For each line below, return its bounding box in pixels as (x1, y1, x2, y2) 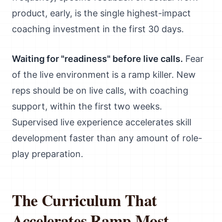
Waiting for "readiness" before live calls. (12, 54, 183, 64)
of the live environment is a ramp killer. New (12, 69, 196, 80)
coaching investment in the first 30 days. (12, 24, 184, 34)
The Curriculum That (12, 188, 157, 212)
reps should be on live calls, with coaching (12, 85, 188, 96)
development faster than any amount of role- (12, 133, 202, 143)
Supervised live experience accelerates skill (12, 117, 191, 127)
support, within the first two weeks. (12, 101, 162, 111)
